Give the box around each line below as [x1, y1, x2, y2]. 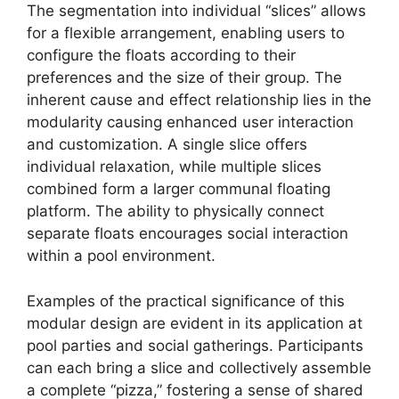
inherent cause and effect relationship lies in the [27, 91, 371, 109]
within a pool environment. [27, 247, 216, 265]
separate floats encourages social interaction [27, 224, 348, 242]
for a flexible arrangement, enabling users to [27, 24, 345, 42]
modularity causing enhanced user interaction [27, 113, 354, 131]
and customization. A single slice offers [27, 135, 307, 153]
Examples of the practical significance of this [27, 291, 345, 310]
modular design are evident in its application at [27, 313, 362, 332]
